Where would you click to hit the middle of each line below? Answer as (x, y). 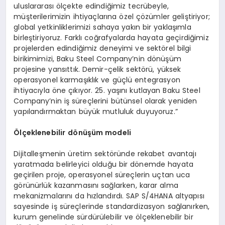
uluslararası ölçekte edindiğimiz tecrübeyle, (91, 6)
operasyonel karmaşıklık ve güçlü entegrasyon (97, 80)
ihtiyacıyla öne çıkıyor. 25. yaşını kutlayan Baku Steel (107, 91)
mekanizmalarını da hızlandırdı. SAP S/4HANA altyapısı (109, 196)
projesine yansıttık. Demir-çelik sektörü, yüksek (97, 70)
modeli (117, 133)
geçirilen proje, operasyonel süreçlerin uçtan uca (102, 175)
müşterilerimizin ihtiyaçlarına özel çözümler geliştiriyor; (112, 17)
